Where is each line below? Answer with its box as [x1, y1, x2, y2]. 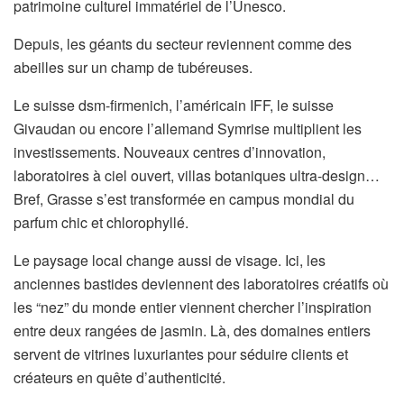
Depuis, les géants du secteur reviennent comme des [14, 33, 352, 54]
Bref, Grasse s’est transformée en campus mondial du [14, 188, 354, 209]
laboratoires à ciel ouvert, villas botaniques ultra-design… [14, 165, 380, 186]
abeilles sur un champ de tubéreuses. [14, 57, 252, 78]
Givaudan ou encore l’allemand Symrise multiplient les [14, 118, 362, 139]
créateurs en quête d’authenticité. [14, 367, 225, 388]
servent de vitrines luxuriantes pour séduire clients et [14, 344, 348, 364]
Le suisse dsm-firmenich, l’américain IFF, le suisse [14, 95, 334, 115]
